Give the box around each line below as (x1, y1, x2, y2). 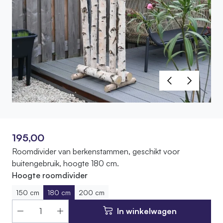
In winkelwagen (117, 206, 177, 217)
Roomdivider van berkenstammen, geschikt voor (12, 146, 180, 156)
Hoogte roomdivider (12, 170, 88, 180)
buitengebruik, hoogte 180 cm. (12, 158, 119, 168)
